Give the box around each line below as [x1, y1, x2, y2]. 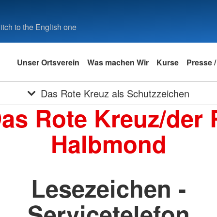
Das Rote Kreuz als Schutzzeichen [41, 86, 190, 100]
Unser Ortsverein [16, 56, 79, 68]
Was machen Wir [87, 56, 149, 68]
